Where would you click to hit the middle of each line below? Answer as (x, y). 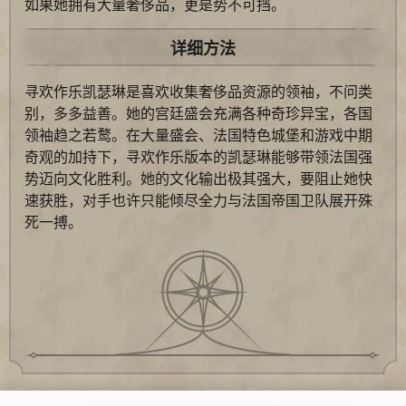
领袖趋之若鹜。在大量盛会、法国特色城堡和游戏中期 (198, 135)
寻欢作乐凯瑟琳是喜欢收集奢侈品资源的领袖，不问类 (198, 92)
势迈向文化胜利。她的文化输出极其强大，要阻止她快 (198, 179)
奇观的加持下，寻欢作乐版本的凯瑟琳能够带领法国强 (198, 157)
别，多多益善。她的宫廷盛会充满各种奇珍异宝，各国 (198, 113)
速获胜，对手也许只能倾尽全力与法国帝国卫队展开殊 (198, 200)
